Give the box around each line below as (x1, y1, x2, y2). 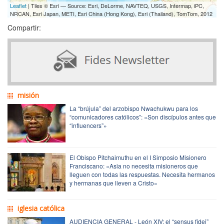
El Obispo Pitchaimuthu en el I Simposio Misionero (69, 152, 206, 161)
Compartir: (7, 22, 41, 32)
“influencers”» (69, 120, 107, 129)
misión (17, 90, 39, 100)
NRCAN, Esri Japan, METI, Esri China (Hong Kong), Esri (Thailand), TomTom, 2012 (10, 9, 212, 17)
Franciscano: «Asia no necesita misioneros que (69, 161, 198, 170)
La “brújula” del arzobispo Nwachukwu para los (69, 103, 198, 112)
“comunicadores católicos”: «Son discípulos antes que (69, 112, 216, 121)
